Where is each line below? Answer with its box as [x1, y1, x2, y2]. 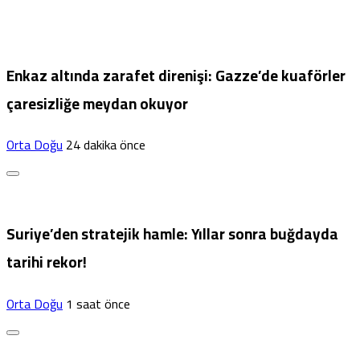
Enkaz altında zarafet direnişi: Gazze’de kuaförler [6, 61, 346, 90]
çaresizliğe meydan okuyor [6, 89, 188, 118]
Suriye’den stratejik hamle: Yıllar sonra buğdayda [6, 220, 338, 249]
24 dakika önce [66, 133, 145, 157]
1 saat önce [66, 291, 130, 316]
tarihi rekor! [6, 248, 87, 277]
